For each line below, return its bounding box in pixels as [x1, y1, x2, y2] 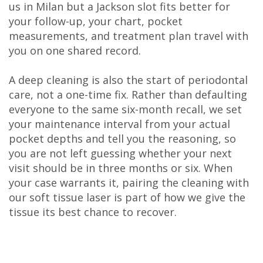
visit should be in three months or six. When [9, 161, 232, 176]
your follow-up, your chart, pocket [9, 14, 183, 29]
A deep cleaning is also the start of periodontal [9, 73, 248, 87]
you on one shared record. [9, 43, 141, 58]
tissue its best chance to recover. [9, 205, 177, 220]
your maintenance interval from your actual [9, 117, 230, 131]
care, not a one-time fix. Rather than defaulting [9, 87, 247, 102]
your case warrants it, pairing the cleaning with [9, 176, 249, 190]
